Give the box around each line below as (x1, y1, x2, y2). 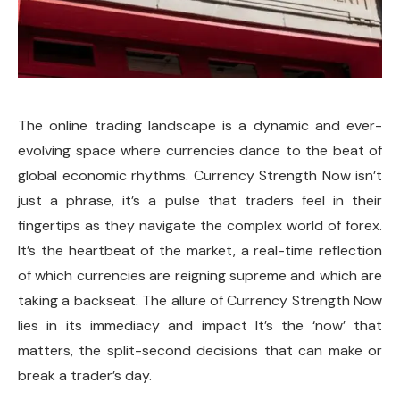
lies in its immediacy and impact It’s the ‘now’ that (18, 316, 382, 335)
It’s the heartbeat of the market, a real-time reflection (18, 241, 382, 260)
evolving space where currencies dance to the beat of (18, 141, 382, 160)
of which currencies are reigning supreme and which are (18, 266, 382, 285)
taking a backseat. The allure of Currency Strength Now (18, 291, 382, 310)
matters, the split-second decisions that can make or (18, 341, 382, 360)
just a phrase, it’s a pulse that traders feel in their (18, 191, 382, 210)
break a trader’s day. (18, 366, 152, 385)
